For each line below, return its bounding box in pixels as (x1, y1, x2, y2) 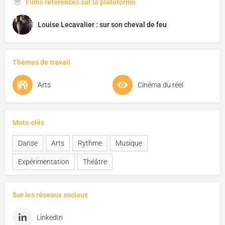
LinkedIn (37, 213, 63, 221)
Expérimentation (18, 158, 69, 166)
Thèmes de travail (13, 58, 70, 66)
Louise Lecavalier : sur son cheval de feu (38, 21, 167, 29)
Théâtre (83, 158, 107, 166)
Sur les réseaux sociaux (13, 191, 88, 199)
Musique (116, 139, 142, 147)
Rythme (78, 139, 102, 147)
